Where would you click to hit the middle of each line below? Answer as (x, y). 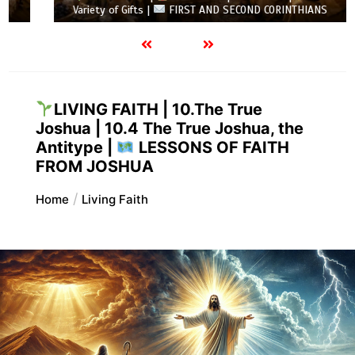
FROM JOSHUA (94, 166)
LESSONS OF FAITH (212, 147)
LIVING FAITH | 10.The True (158, 109)
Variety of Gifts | (80, 10)
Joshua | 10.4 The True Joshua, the (169, 128)
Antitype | (76, 147)
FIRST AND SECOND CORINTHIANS (214, 10)
